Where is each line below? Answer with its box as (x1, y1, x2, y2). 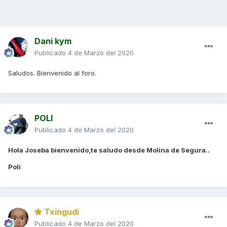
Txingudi (42, 207, 79, 217)
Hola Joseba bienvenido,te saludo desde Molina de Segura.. (8, 146, 210, 155)
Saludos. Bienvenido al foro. (8, 69, 96, 78)
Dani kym (34, 36, 71, 47)
